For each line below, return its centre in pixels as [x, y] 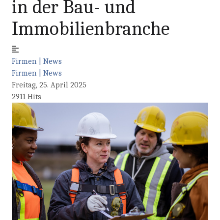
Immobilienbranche [91, 29]
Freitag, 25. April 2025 [49, 85]
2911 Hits [27, 97]
